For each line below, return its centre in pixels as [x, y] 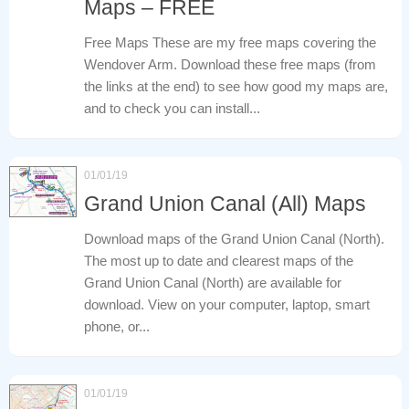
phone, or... [117, 327]
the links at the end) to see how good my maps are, [236, 87]
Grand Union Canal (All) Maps [225, 204]
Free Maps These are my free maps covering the [230, 43]
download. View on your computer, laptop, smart [227, 305]
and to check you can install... [172, 109]
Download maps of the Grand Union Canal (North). [234, 239]
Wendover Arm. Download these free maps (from [230, 65]
